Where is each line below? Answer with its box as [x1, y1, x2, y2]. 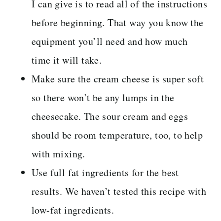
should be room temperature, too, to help [32, 128, 203, 142]
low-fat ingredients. [32, 203, 114, 217]
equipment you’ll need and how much [32, 34, 188, 48]
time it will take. [32, 53, 102, 67]
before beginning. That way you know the [32, 15, 204, 29]
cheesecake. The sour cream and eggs [32, 109, 188, 123]
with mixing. [32, 147, 85, 160]
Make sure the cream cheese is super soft [32, 72, 204, 85]
